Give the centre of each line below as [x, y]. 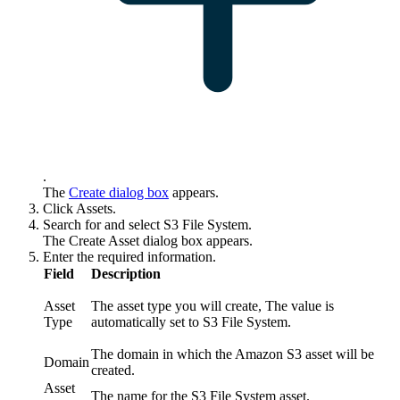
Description [126, 274]
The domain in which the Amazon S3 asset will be [233, 354]
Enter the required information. [129, 257]
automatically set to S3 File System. [191, 322]
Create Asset [104, 241]
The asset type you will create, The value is [212, 306]
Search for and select [103, 225]
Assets [94, 209]
